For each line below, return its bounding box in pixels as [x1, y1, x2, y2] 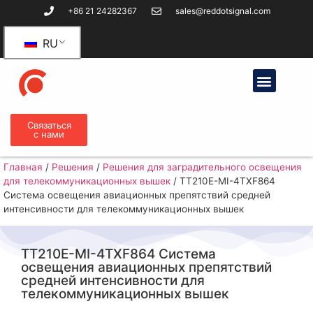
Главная [3, 161, 43, 173]
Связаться [27, 119, 71, 131]
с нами [34, 128, 64, 140]
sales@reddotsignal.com [175, 6, 270, 16]
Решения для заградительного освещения [103, 161, 302, 173]
